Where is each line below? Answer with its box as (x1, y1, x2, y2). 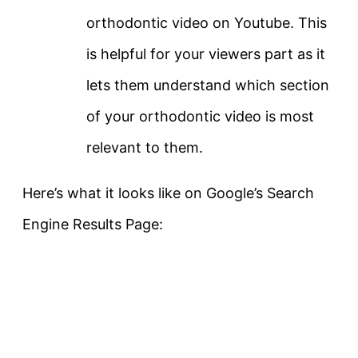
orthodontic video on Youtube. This (86, 14, 327, 32)
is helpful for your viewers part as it (86, 46, 325, 63)
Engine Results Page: (22, 216, 163, 233)
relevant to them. (86, 139, 203, 157)
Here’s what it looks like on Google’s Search (22, 185, 314, 202)
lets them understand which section (86, 77, 329, 94)
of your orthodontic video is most (86, 108, 314, 125)
